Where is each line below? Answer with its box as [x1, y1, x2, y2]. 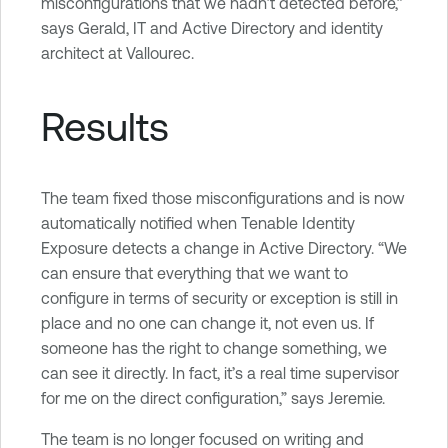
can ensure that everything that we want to [41, 263, 348, 282]
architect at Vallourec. [41, 43, 194, 62]
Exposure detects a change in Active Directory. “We [41, 238, 407, 257]
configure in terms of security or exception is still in [41, 288, 398, 307]
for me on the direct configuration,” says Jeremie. [41, 388, 385, 407]
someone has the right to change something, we [41, 338, 387, 357]
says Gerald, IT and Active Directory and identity [41, 18, 383, 37]
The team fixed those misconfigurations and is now [41, 188, 405, 207]
